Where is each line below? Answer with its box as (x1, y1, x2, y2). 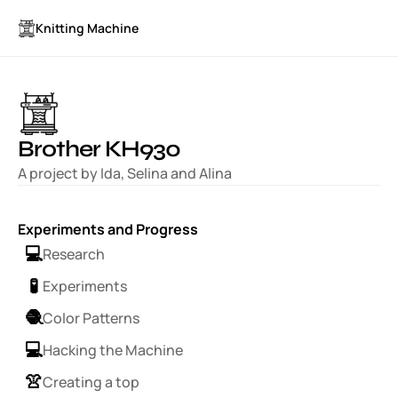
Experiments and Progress (18, 219, 198, 239)
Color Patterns (43, 307, 139, 328)
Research (43, 243, 105, 264)
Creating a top (43, 371, 139, 392)
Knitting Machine (36, 20, 139, 36)
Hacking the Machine (43, 339, 183, 360)
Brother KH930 (18, 135, 180, 163)
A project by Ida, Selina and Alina (18, 163, 232, 183)
